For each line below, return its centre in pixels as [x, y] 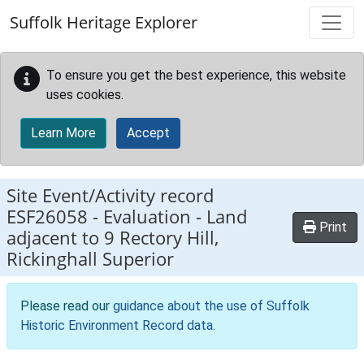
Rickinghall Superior [90, 259]
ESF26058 [47, 217]
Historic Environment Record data [117, 325]
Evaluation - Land [175, 217]
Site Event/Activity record [110, 195]
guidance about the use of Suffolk [211, 306]
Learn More [63, 133]
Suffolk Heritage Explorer [104, 22]
